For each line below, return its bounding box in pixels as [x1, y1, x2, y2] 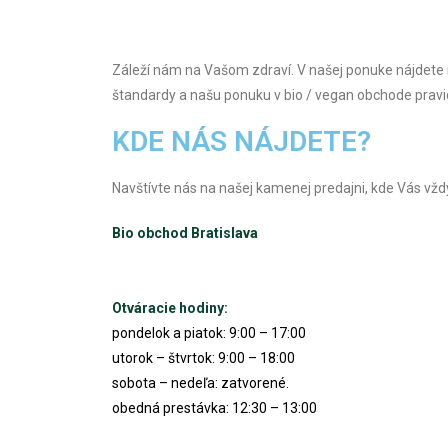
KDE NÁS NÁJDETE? [112, 124, 371, 158]
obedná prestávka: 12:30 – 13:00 [112, 399, 317, 416]
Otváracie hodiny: [112, 299, 228, 316]
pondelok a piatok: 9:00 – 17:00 [112, 324, 306, 341]
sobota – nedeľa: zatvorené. [112, 374, 289, 391]
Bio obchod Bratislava [112, 224, 258, 241]
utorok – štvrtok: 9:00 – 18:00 [112, 349, 295, 366]
